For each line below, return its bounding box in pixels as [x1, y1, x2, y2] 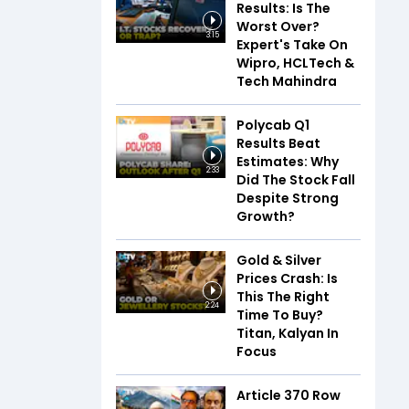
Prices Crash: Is [236, 269, 338, 288]
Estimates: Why [236, 152, 339, 171]
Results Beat [236, 134, 320, 152]
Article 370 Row [236, 386, 341, 404]
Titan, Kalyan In [236, 324, 339, 342]
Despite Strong [236, 189, 339, 207]
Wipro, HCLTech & [236, 54, 354, 72]
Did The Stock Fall [236, 171, 355, 189]
